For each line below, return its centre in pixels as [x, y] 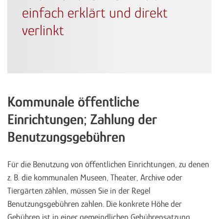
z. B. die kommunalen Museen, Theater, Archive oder [95, 178]
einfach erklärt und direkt [95, 13]
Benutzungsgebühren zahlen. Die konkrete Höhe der [95, 204]
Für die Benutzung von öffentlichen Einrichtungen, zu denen [108, 164]
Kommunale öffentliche [73, 102]
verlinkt [43, 31]
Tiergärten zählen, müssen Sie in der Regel [79, 191]
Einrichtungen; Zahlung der [82, 120]
